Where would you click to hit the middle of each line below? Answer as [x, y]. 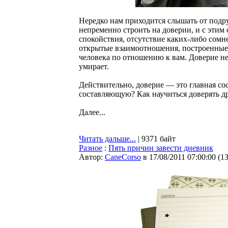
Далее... [92, 112]
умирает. [94, 66]
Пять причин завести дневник [161, 148]
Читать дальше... [107, 139]
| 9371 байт [156, 139]
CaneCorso [123, 157]
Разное [91, 148]
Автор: [92, 157]
